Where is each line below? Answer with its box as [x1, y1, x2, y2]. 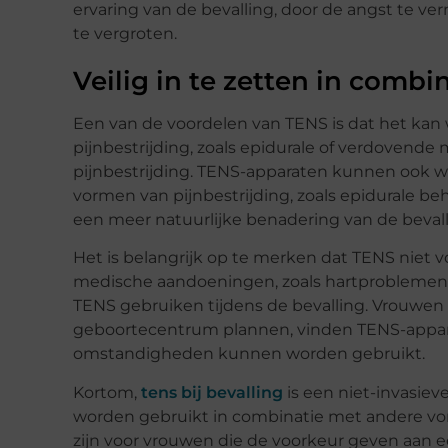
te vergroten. [73, 23, 177, 43]
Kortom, [73, 382, 141, 402]
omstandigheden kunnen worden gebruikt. [73, 344, 425, 364]
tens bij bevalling [141, 382, 283, 402]
